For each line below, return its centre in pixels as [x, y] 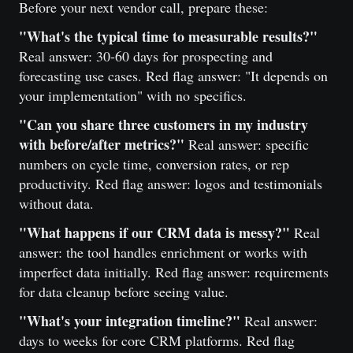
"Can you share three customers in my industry [163, 124]
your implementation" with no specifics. [133, 95]
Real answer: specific [247, 144]
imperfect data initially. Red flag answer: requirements [174, 272]
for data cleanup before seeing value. [124, 292]
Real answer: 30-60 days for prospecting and [146, 56]
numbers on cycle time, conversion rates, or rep [154, 164]
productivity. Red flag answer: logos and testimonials [171, 184]
